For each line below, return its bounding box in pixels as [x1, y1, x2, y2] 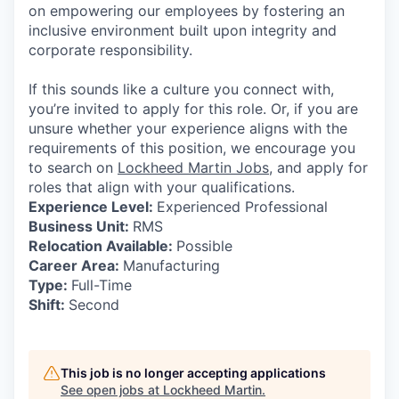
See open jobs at [61, 382, 163, 397]
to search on [28, 159, 118, 176]
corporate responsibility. [28, 41, 192, 59]
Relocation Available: [28, 237, 176, 255]
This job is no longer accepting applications [61, 365, 326, 380]
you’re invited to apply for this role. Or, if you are [28, 100, 358, 118]
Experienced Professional [157, 198, 328, 216]
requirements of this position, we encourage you [28, 139, 355, 157]
